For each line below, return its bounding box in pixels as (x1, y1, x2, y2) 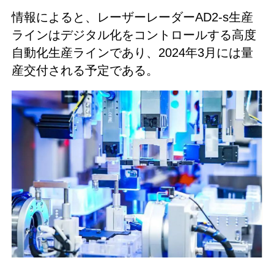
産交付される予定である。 (11, 63, 158, 77)
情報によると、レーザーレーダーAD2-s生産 (11, 10, 253, 24)
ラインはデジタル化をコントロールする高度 (11, 28, 256, 42)
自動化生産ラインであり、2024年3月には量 (11, 45, 253, 59)
